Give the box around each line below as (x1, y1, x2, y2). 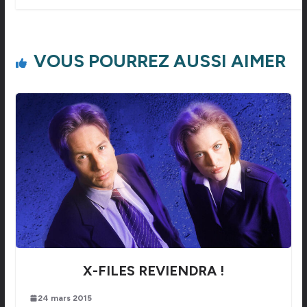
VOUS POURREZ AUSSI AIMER (33, 49, 286, 72)
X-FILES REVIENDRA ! (82, 262, 224, 279)
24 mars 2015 (37, 293, 92, 303)
